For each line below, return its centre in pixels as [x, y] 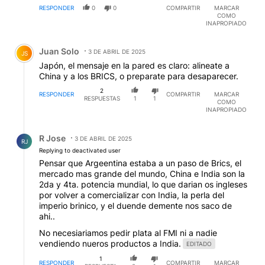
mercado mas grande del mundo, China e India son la [142, 174]
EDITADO [199, 244]
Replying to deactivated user [80, 151]
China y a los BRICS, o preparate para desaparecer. [139, 76]
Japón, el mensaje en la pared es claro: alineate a [134, 65]
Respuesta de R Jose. [57, 130]
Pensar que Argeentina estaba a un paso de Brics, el [140, 163]
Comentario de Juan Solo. [68, 42]
